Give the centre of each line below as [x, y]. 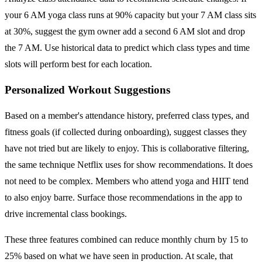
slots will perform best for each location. [78, 64]
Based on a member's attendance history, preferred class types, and [127, 115]
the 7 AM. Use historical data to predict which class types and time [127, 48]
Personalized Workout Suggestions [87, 89]
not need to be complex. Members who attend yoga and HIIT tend [127, 181]
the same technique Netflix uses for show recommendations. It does [129, 164]
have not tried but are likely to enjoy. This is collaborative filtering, [127, 148]
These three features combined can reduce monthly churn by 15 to [126, 239]
